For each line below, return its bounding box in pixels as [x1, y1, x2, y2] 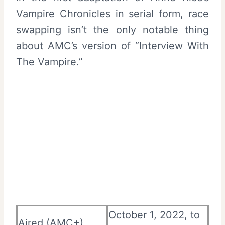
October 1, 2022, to [108, 208, 200, 221]
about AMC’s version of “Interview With [16, 40, 209, 52]
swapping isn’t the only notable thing [16, 24, 209, 36]
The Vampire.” [16, 56, 83, 68]
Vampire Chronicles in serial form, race [16, 8, 209, 20]
